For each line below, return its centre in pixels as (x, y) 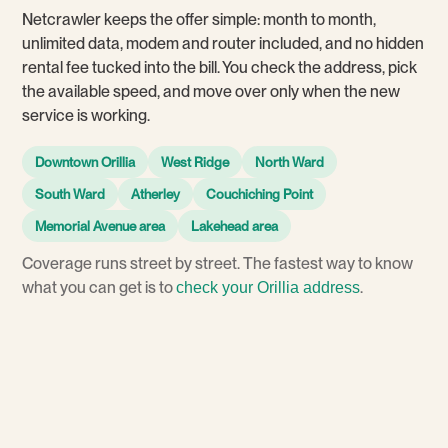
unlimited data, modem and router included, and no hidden (223, 43)
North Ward (289, 162)
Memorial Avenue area (100, 226)
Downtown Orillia (85, 162)
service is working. (86, 115)
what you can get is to (99, 287)
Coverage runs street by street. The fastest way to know (217, 263)
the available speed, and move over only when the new (211, 91)
